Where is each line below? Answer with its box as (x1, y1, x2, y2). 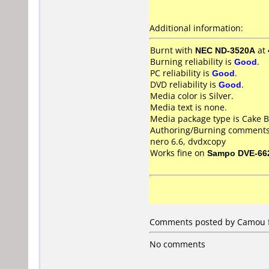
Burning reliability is (150, 56, 234, 67)
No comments (150, 238, 205, 250)
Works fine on (150, 147, 207, 159)
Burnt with (150, 44, 195, 56)
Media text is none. (150, 101, 227, 113)
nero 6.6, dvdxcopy (150, 136, 226, 147)
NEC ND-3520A (195, 44, 255, 56)
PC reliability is (150, 67, 212, 79)
